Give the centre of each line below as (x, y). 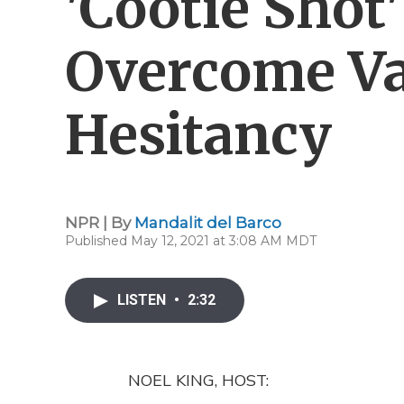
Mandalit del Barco (208, 223)
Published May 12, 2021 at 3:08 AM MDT (191, 241)
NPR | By (100, 223)
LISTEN (143, 300)
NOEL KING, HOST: (198, 380)
